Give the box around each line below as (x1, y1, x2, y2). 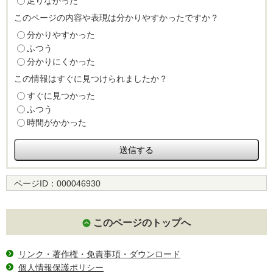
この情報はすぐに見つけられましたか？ (14, 74, 168, 84)
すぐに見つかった (27, 91, 95, 101)
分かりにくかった (27, 57, 95, 67)
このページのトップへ (93, 218, 191, 229)
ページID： (14, 179, 57, 189)
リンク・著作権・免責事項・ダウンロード (18, 249, 180, 260)
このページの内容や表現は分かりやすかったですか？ (14, 13, 219, 23)
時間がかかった (27, 118, 87, 128)
